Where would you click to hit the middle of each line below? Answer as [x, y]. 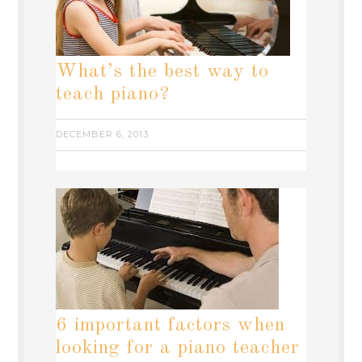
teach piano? [113, 95]
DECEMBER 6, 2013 [103, 134]
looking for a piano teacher [178, 348]
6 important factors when [171, 326]
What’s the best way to [163, 72]
